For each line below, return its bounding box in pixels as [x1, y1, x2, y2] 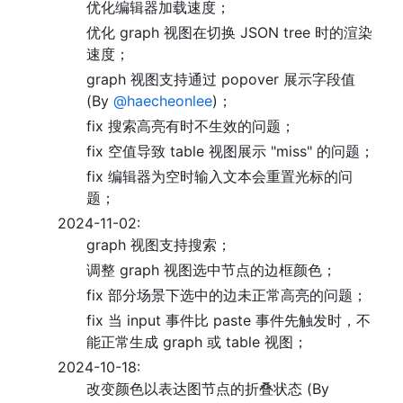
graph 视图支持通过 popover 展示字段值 [86, 70, 355, 88]
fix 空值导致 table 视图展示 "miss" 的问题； [86, 142, 374, 160]
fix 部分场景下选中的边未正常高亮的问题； [86, 286, 367, 304]
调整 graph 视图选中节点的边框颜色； [86, 261, 336, 279]
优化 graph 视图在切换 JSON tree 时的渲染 [86, 23, 372, 41]
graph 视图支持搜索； [86, 236, 231, 254]
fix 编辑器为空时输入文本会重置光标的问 [86, 167, 353, 185]
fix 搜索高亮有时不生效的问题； [86, 117, 295, 135]
